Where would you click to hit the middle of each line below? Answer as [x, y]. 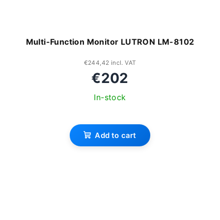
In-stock [110, 97]
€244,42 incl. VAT [110, 62]
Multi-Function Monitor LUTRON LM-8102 [110, 41]
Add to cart [116, 135]
